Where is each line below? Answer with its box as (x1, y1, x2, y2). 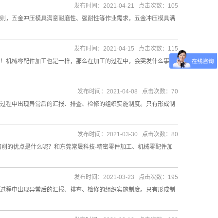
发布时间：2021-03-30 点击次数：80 (77, 131, 178, 138)
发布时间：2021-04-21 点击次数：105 (74, 2, 178, 9)
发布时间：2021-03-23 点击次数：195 (74, 174, 178, 181)
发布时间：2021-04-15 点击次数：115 (74, 45, 178, 52)
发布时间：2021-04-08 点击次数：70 (77, 88, 178, 95)
